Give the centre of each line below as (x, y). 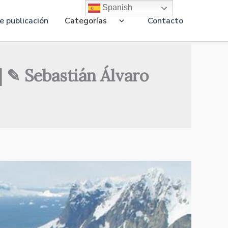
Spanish (117, 8)
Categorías (86, 21)
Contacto (165, 21)
